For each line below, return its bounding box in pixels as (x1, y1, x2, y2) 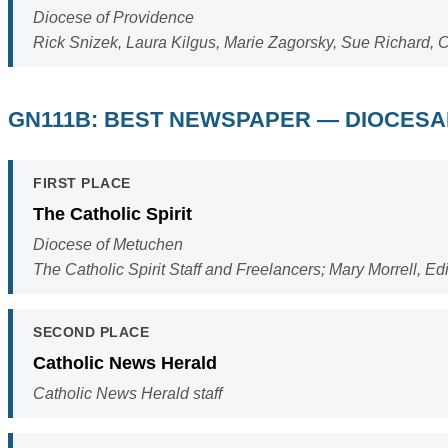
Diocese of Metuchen (33, 235, 183, 253)
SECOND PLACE (33, 323, 149, 340)
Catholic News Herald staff (33, 384, 222, 402)
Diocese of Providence (33, 9, 194, 27)
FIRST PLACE (33, 174, 131, 191)
